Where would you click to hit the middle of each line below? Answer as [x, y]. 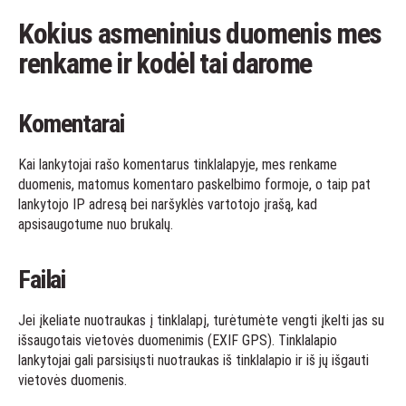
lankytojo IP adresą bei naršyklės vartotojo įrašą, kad [168, 204]
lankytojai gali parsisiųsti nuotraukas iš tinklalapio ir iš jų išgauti [193, 360]
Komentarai [71, 124]
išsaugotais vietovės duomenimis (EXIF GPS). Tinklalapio [178, 340]
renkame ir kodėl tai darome [165, 63]
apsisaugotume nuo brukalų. [96, 224]
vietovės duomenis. [72, 380]
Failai [42, 280]
